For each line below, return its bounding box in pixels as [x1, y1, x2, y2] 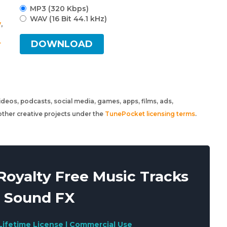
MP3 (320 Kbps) [30, 4, 89, 13]
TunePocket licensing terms [105, 110, 195, 118]
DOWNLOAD [31, 39, 93, 50]
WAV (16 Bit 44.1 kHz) [30, 14, 107, 23]
